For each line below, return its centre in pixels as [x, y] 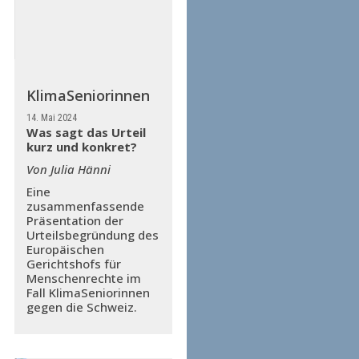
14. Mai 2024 [51, 118]
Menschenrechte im [83, 278]
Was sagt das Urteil [86, 132]
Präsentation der [75, 220]
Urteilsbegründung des [92, 235]
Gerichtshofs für [73, 264]
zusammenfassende [85, 206]
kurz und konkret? [81, 147]
